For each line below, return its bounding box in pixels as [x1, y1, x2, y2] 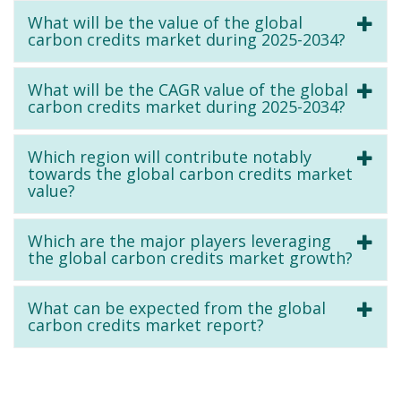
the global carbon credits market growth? [28, 246, 353, 269]
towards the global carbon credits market [28, 162, 353, 184]
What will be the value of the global [28, 11, 303, 33]
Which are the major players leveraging [28, 229, 331, 252]
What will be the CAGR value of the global [28, 78, 348, 100]
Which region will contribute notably [28, 145, 311, 167]
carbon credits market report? [28, 313, 264, 336]
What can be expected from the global [28, 296, 326, 319]
